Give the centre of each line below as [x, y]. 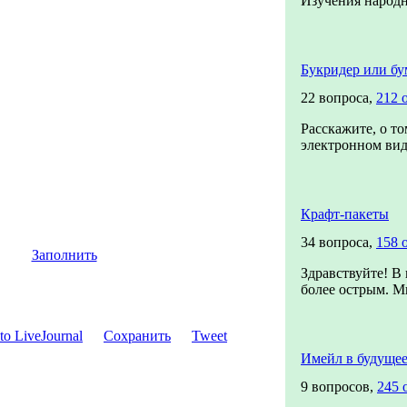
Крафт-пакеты [345, 214]
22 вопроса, [338, 98]
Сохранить [137, 336]
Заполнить [64, 255]
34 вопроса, [338, 242]
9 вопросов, [339, 387]
